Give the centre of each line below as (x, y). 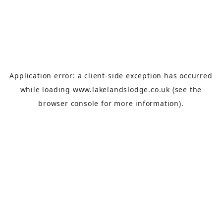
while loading (46, 89)
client (95, 76)
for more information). (141, 103)
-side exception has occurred (159, 76)
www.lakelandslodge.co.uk (121, 89)
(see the (186, 89)
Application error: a (47, 76)
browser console (69, 103)
